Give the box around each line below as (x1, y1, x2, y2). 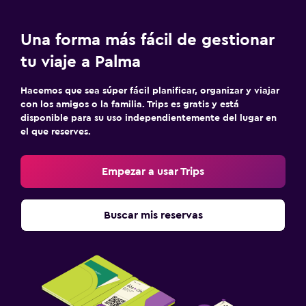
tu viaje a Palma (20, 53, 141, 70)
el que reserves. (20, 126, 91, 137)
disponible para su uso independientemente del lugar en (20, 113, 277, 123)
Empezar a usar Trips (102, 165, 204, 177)
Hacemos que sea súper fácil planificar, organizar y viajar (20, 85, 279, 96)
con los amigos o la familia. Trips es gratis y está (20, 99, 239, 109)
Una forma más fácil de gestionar (20, 31, 275, 48)
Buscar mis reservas (103, 209, 203, 221)
